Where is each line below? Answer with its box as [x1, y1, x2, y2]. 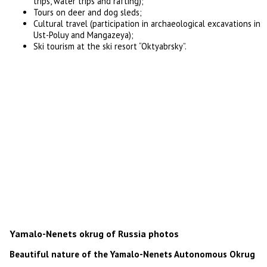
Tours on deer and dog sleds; [33, 7, 142, 18]
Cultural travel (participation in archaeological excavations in [33, 18, 261, 30]
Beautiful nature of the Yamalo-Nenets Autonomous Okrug [10, 248, 256, 260]
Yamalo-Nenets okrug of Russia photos [10, 227, 179, 240]
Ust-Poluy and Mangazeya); [33, 29, 134, 41]
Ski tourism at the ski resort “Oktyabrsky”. [33, 41, 187, 52]
